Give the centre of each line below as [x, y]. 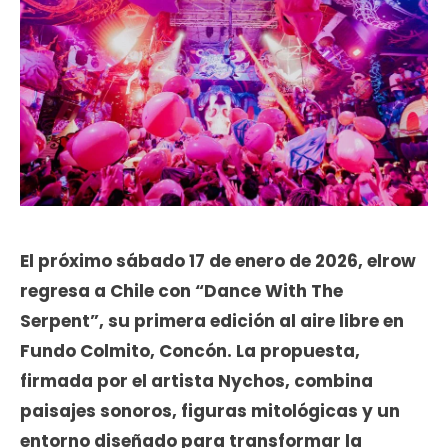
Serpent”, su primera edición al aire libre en [212, 321]
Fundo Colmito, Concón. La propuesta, [190, 351]
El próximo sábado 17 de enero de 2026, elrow [218, 261]
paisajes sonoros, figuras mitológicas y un [210, 411]
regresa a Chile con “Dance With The [181, 291]
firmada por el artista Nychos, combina [196, 381]
